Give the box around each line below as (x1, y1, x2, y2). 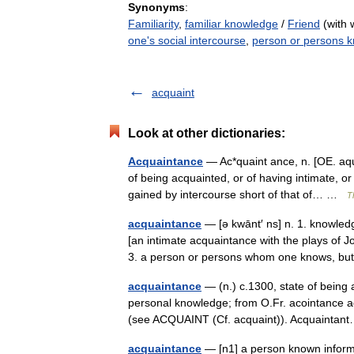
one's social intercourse (128, 34, 246, 47)
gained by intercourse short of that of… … (128, 188, 347, 201)
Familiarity (128, 17, 179, 30)
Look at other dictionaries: (128, 126, 285, 140)
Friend (288, 17, 320, 30)
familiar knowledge (185, 17, 278, 30)
